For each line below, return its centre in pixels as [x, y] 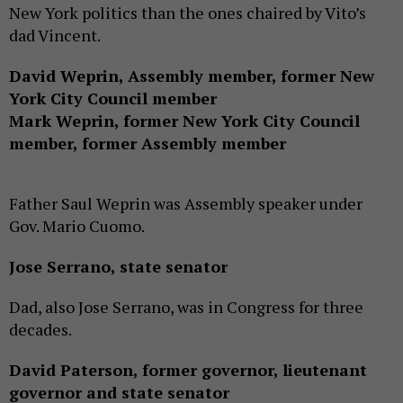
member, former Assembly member [148, 143]
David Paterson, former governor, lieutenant [188, 370]
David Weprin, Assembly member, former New [192, 76]
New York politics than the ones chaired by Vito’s [188, 13]
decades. [42, 330]
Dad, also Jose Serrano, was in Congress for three [186, 307]
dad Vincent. [56, 36]
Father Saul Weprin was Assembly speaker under [186, 204]
